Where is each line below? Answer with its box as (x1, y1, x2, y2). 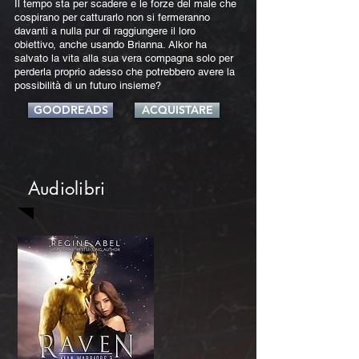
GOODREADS (33, 103, 108, 117)
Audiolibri (28, 177, 106, 200)
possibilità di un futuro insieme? (14, 79, 161, 91)
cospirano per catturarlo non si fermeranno (14, 11, 210, 23)
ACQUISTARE (141, 103, 213, 117)
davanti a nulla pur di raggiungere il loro (14, 25, 196, 37)
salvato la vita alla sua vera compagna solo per (14, 52, 233, 64)
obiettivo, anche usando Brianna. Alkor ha (14, 38, 207, 50)
